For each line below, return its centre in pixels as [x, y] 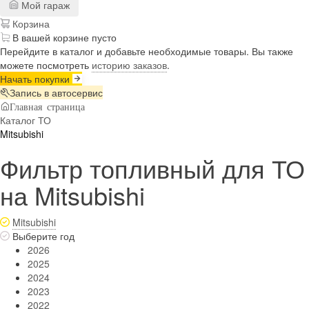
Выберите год [43, 236]
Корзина [30, 23]
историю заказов [129, 64]
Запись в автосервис [56, 92]
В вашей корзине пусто [64, 37]
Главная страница [47, 106]
